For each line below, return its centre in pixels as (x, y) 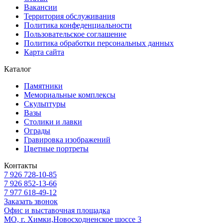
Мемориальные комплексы (70, 95)
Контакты (21, 165)
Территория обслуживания (69, 16)
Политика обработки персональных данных (99, 43)
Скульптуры (45, 104)
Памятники (43, 86)
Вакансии (41, 7)
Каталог (18, 69)
